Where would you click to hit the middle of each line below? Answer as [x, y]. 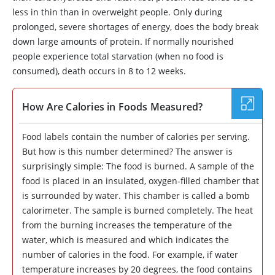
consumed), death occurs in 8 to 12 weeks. [99, 71]
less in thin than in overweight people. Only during [117, 12]
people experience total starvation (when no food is [118, 56]
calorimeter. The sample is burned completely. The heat [137, 210]
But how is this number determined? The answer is [127, 151]
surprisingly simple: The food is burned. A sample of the [138, 166]
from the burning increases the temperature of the [127, 225]
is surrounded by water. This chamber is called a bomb [136, 196]
